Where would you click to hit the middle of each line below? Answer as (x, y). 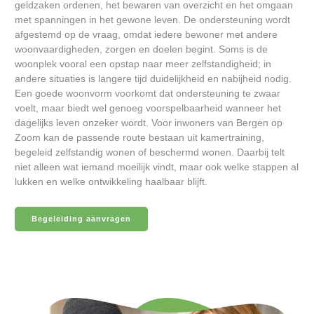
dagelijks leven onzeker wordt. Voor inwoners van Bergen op (149, 123)
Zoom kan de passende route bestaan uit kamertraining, (139, 137)
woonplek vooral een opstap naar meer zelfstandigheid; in (143, 64)
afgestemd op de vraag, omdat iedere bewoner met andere (146, 34)
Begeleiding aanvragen (81, 219)
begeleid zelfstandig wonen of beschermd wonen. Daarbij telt (150, 152)
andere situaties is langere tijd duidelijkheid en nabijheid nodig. (153, 78)
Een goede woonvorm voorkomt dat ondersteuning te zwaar (148, 93)
